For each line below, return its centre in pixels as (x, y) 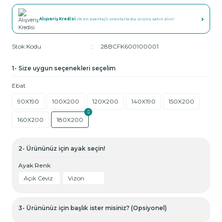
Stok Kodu (27, 46)
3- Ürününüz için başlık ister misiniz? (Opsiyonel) (93, 208)
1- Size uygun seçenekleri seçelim (64, 68)
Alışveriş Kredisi (57, 19)
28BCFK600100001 (130, 46)
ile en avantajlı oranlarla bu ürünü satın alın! (125, 19)
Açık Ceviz (38, 178)
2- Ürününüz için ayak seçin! (62, 148)
